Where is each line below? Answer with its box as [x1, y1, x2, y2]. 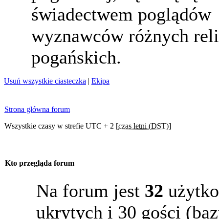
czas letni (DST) [118, 122, 169, 130]
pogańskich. [31, 47, 121, 67]
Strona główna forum [4, 105, 70, 113]
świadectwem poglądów [31, 4, 211, 24]
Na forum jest [36, 180, 145, 201]
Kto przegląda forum [5, 159, 74, 168]
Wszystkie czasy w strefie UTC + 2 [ [4, 122, 118, 130]
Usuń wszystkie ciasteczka [4, 77, 86, 85]
